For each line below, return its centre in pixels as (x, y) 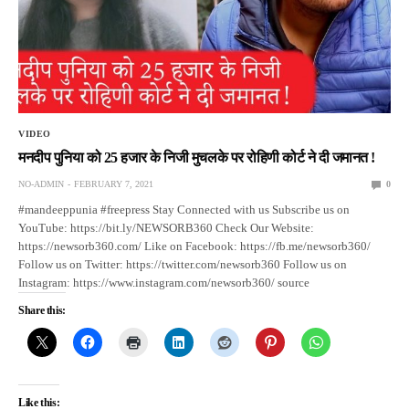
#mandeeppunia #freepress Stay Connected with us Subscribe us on (184, 210)
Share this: (42, 311)
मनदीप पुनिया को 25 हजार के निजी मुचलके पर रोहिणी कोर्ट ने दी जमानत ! (197, 158)
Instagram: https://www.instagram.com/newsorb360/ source (164, 283)
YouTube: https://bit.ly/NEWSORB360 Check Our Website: (167, 228)
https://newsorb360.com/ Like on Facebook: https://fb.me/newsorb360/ (195, 246)
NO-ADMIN (41, 184)
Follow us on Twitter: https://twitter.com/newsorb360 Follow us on (183, 265)
